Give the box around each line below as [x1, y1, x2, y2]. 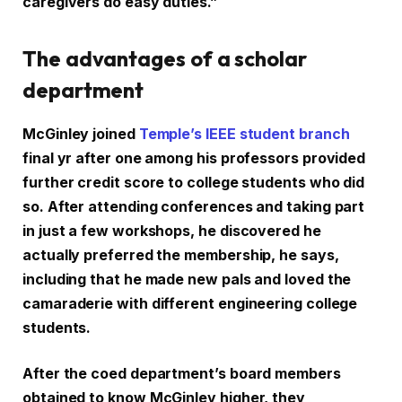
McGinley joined [22, 125, 139, 143]
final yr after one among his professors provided [22, 149, 366, 167]
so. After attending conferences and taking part [22, 197, 365, 215]
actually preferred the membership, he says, [22, 246, 339, 264]
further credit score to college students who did [22, 173, 365, 191]
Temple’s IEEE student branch [138, 125, 350, 143]
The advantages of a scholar [22, 44, 307, 72]
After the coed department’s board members [22, 365, 341, 383]
